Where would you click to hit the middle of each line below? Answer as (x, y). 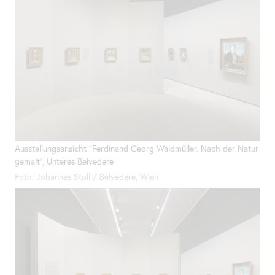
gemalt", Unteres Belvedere (64, 162)
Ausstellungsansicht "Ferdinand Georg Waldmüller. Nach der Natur (137, 149)
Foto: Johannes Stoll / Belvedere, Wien (87, 176)
